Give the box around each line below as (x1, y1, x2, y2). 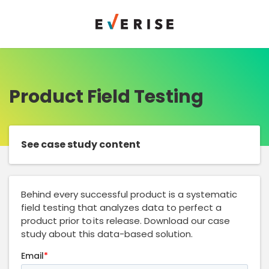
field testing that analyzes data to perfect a (21, 201, 222, 214)
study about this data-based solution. (21, 228, 193, 240)
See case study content (21, 138, 141, 151)
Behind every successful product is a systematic (21, 188, 237, 201)
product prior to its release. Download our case (21, 214, 230, 227)
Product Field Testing (9, 84, 204, 109)
